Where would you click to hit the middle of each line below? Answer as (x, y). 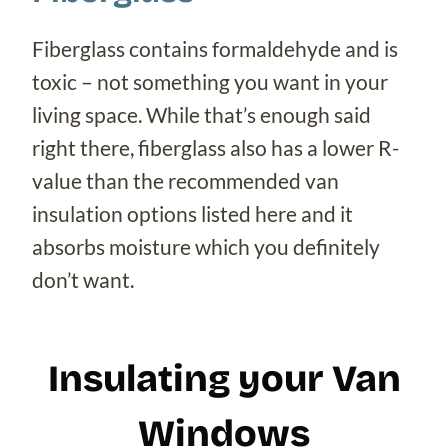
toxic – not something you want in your (210, 82)
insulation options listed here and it (192, 214)
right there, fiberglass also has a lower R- (215, 148)
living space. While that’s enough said (201, 115)
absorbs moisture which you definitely (206, 247)
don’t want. (83, 280)
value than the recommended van (185, 181)
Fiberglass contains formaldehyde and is (215, 49)
